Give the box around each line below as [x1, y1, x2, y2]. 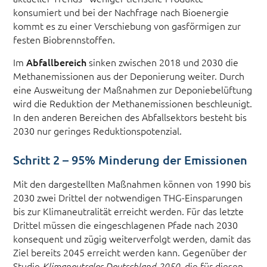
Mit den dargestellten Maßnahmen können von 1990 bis [13, 176, 252, 190]
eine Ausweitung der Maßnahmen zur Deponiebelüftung [13, 83, 253, 97]
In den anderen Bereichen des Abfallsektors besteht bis [13, 110, 247, 124]
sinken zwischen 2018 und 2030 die [86, 55, 239, 69]
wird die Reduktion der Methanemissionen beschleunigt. [13, 97, 253, 110]
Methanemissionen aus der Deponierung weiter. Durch [13, 69, 245, 83]
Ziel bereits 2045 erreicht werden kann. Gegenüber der [13, 245, 247, 259]
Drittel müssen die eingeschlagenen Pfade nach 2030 [13, 218, 238, 231]
